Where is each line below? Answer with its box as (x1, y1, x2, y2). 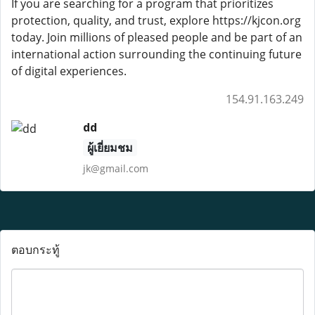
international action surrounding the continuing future (11, 46, 302, 62)
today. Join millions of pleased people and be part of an (11, 30, 302, 45)
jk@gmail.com (82, 162, 148, 175)
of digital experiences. (11, 63, 127, 79)
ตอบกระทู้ (11, 242, 60, 257)
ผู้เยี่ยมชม (86, 140, 133, 155)
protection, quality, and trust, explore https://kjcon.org (11, 13, 301, 28)
